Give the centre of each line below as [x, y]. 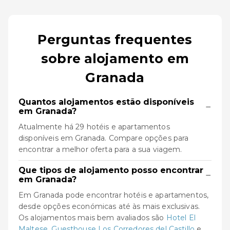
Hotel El [181, 218]
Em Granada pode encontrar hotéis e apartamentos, [114, 195]
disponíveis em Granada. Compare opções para [104, 138]
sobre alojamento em [115, 59]
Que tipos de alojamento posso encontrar [111, 170]
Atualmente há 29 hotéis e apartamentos [94, 127]
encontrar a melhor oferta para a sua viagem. [100, 149]
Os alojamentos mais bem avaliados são [92, 218]
